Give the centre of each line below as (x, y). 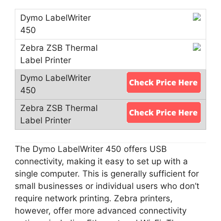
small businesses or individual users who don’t (107, 186)
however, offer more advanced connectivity (101, 211)
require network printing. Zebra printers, (94, 199)
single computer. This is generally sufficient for (107, 174)
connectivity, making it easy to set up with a (101, 162)
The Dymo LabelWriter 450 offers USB (91, 149)
